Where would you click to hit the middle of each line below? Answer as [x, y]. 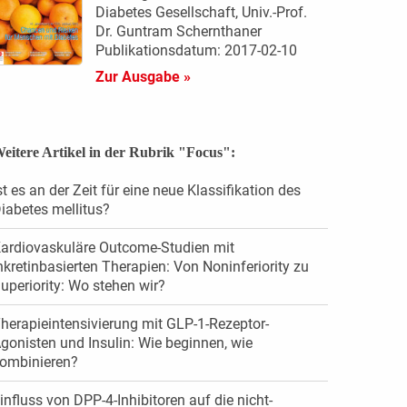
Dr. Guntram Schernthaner [178, 31]
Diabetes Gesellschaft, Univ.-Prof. [201, 12]
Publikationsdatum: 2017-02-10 [196, 50]
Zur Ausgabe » [143, 76]
